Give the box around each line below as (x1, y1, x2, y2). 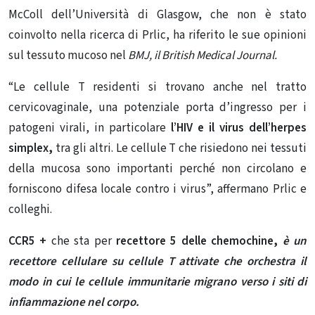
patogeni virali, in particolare (8, 120, 166, 136)
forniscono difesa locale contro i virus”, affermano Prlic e (8, 181, 307, 198)
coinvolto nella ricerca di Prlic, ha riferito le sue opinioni (8, 27, 307, 44)
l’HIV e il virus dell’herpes (166, 120, 307, 136)
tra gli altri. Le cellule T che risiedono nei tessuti (53, 140, 307, 157)
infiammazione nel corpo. (8, 294, 139, 311)
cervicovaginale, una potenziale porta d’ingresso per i (8, 99, 307, 116)
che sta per (46, 233, 112, 250)
